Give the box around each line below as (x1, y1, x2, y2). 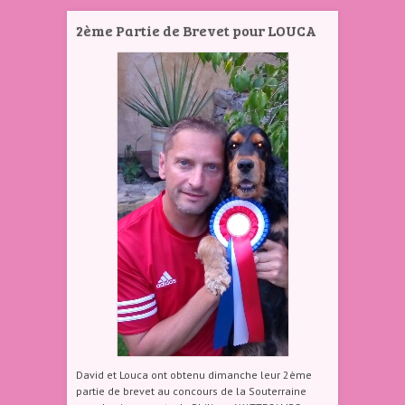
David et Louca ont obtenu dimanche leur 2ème (76, 368, 312, 381)
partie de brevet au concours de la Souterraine (76, 384, 306, 398)
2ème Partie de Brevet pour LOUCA (76, 21, 316, 40)
